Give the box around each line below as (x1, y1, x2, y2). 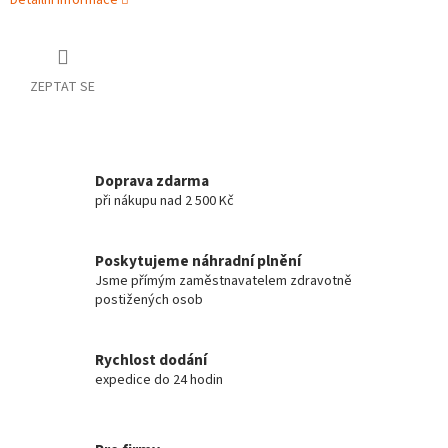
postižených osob (95, 290, 203, 311)
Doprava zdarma (95, 170, 209, 193)
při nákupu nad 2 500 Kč (95, 191, 234, 212)
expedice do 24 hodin (95, 370, 235, 391)
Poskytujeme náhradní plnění (95, 250, 301, 273)
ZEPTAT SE (30, 77, 95, 98)
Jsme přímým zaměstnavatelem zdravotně (95, 271, 352, 292)
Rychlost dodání (95, 349, 207, 372)
